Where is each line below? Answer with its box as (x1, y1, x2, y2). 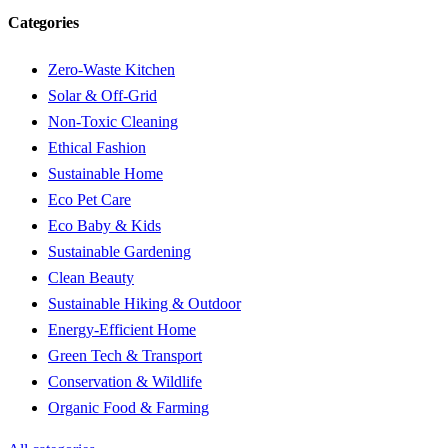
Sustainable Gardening (48, 243, 191, 261)
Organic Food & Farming (48, 399, 209, 417)
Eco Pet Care (48, 191, 131, 209)
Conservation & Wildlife (48, 373, 202, 391)
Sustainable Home (48, 165, 163, 183)
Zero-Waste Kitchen (48, 61, 175, 79)
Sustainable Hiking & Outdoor (48, 295, 241, 313)
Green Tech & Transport (48, 347, 202, 365)
